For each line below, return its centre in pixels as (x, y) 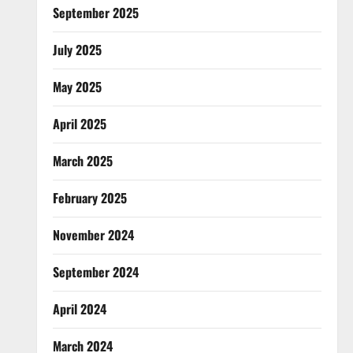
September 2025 (95, 13)
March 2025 (82, 161)
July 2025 (77, 50)
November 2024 (93, 235)
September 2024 (95, 272)
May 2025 (77, 87)
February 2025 (89, 198)
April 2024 (79, 309)
